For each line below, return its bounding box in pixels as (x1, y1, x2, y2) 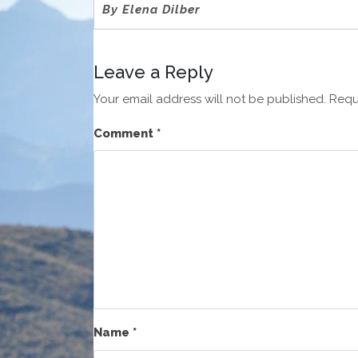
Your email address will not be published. (93, 91, 326, 106)
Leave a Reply (93, 61, 213, 82)
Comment (93, 125, 157, 141)
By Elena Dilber (102, 2, 205, 17)
